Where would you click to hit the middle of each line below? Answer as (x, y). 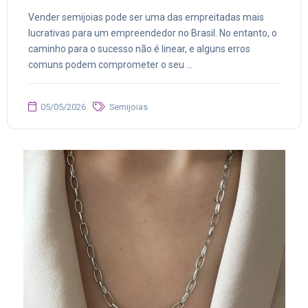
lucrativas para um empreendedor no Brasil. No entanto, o (153, 33)
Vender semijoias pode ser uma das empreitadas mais (146, 18)
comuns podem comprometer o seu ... (110, 65)
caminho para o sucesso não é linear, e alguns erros (139, 49)
